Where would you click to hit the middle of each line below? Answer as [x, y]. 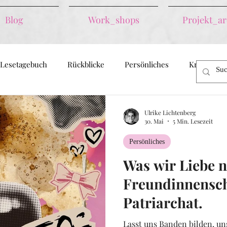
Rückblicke [86, 64]
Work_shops [113, 20]
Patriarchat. [163, 202]
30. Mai [154, 121]
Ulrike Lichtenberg [170, 112]
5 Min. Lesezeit [193, 121]
